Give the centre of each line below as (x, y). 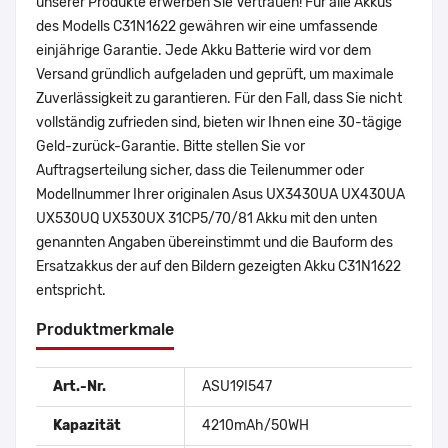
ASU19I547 (237, 387)
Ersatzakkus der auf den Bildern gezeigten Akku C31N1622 (218, 267)
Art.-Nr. (79, 387)
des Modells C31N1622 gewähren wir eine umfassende (207, 27)
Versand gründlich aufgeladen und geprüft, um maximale (215, 75)
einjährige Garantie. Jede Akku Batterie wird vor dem (203, 51)
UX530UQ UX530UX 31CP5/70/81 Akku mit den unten (206, 219)
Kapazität (87, 426)
